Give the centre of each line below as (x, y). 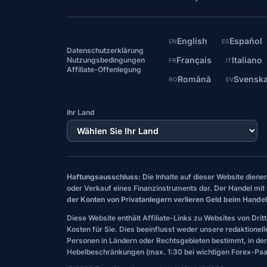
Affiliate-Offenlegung (104, 69)
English (192, 41)
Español (246, 41)
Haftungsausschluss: (104, 177)
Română (194, 79)
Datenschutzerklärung (105, 50)
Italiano (247, 60)
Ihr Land (80, 112)
